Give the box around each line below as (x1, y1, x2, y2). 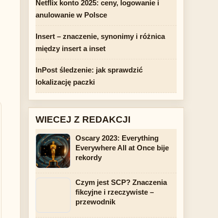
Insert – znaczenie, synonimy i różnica (36, 32, 165, 40)
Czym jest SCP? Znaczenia (75, 178, 167, 186)
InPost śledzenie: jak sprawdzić (36, 66, 143, 74)
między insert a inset (36, 44, 106, 53)
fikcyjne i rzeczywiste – (75, 188, 154, 196)
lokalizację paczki (36, 78, 95, 86)
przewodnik (75, 198, 115, 206)
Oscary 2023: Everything (75, 134, 159, 142)
